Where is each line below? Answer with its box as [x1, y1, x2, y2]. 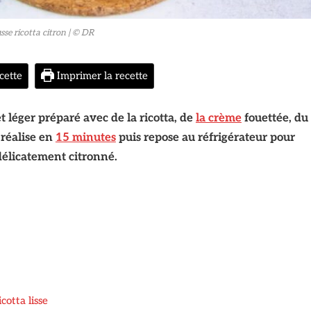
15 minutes [55, 130, 116, 144]
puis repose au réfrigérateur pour [115, 130, 295, 144]
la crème [195, 110, 242, 125]
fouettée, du [241, 110, 308, 125]
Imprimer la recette [54, 69, 149, 82]
